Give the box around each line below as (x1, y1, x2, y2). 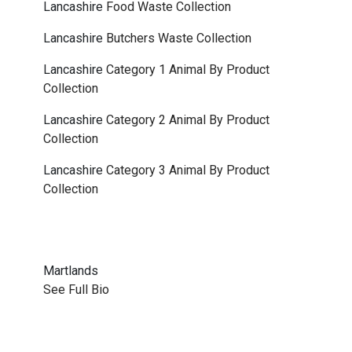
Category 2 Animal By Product (106, 112, 269, 127)
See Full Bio (43, 282, 109, 297)
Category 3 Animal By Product (106, 163, 269, 178)
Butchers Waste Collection (106, 31, 251, 46)
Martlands (43, 263, 98, 278)
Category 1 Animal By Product (106, 62, 269, 77)
